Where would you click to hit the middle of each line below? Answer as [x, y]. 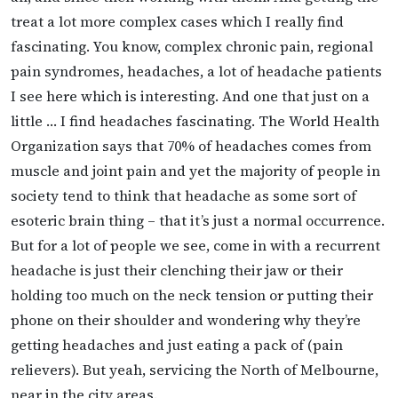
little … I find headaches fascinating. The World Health [195, 120]
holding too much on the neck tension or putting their [192, 295]
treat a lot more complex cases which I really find [177, 21]
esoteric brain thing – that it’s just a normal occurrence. [198, 220]
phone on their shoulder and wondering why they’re [186, 319]
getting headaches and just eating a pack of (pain [177, 344]
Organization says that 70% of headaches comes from [191, 145]
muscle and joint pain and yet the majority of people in [195, 170]
